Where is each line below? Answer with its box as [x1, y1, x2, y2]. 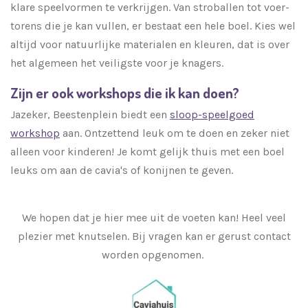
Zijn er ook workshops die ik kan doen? [10, 83, 239, 102]
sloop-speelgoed [170, 107, 254, 121]
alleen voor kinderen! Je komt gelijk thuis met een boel [10, 144, 285, 158]
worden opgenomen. [102, 247, 206, 261]
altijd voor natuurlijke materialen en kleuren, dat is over [10, 37, 289, 51]
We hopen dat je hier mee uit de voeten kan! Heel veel [22, 210, 286, 224]
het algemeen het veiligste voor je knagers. [10, 56, 226, 69]
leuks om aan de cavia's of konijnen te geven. [10, 163, 236, 177]
